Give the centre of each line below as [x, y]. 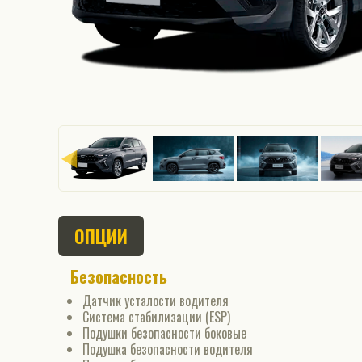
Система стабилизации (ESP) [156, 317]
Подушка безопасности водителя [168, 349]
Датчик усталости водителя [156, 301]
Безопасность [119, 276]
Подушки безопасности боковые [164, 333]
